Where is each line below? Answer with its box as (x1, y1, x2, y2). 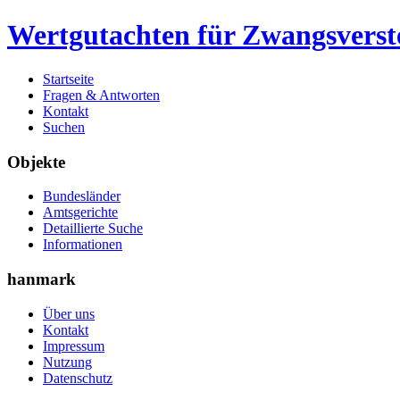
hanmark (7, 270, 76, 289)
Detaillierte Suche (43, 221, 143, 237)
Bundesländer (43, 188, 121, 204)
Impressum (43, 337, 104, 354)
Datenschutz (43, 370, 112, 386)
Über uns (43, 305, 95, 321)
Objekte (7, 152, 65, 171)
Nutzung (43, 354, 92, 370)
